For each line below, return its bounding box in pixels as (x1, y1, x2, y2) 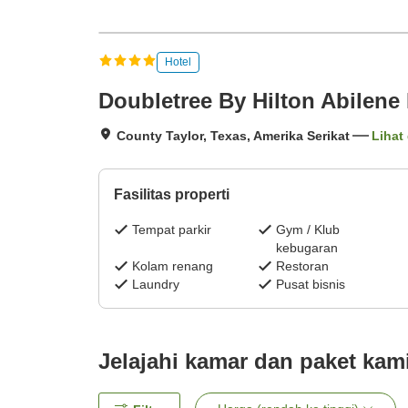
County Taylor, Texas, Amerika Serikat (117, 128, 350, 144)
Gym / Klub (275, 222, 340, 238)
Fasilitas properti (114, 187, 229, 203)
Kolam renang (132, 259, 213, 274)
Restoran (275, 259, 329, 274)
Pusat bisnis (275, 277, 345, 292)
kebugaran (275, 240, 338, 256)
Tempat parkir (132, 222, 211, 238)
